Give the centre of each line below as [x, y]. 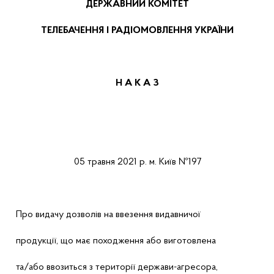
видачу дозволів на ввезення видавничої [118, 215]
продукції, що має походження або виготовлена [116, 241]
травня [101, 162]
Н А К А [134, 83]
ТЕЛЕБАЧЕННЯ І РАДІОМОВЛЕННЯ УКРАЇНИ [137, 31]
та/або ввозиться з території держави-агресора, [117, 267]
